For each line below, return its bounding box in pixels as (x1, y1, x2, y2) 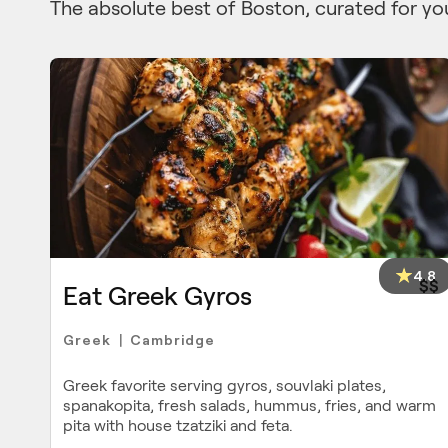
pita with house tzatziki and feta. (63, 416, 293, 434)
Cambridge (129, 330, 216, 348)
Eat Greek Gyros (63, 282, 252, 310)
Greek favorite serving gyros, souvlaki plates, (63, 376, 386, 394)
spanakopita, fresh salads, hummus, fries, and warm (63, 396, 436, 414)
